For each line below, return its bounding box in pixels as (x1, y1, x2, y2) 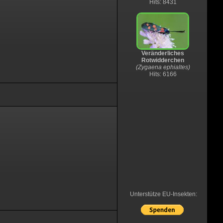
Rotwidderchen (141, 57, 184, 64)
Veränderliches (141, 50, 184, 57)
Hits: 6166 (149, 71, 177, 78)
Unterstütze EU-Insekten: (129, 191, 197, 198)
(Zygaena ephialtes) (135, 64, 190, 71)
